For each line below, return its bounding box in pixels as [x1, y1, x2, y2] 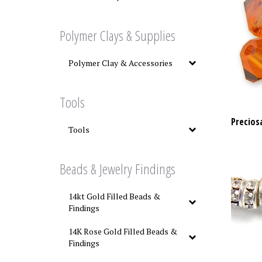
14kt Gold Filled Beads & [68, 191, 160, 202]
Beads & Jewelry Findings [60, 159, 175, 178]
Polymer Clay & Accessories [68, 57, 173, 68]
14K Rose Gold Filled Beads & [68, 226, 177, 237]
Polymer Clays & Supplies [60, 26, 175, 45]
